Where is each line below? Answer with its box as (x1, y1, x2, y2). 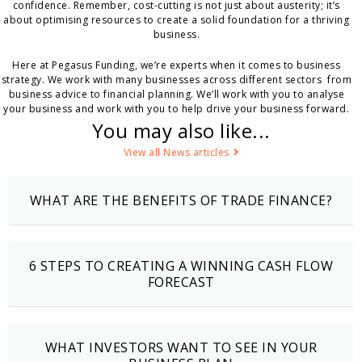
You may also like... (91, 117, 271, 145)
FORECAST (147, 273, 215, 292)
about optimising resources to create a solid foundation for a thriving (3, 13, 350, 27)
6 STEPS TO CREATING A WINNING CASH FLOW (28, 257, 334, 276)
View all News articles (123, 145, 229, 160)
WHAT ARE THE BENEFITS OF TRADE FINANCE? (29, 192, 333, 210)
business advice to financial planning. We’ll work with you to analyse (8, 87, 345, 102)
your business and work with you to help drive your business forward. (3, 102, 350, 116)
